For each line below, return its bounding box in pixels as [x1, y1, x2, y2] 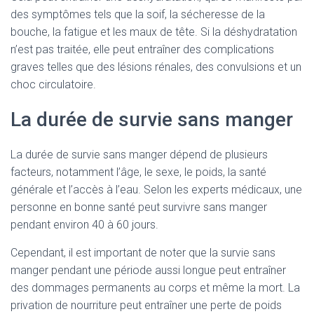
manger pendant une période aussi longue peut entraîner [11, 264, 286, 277]
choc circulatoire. [11, 78, 96, 91]
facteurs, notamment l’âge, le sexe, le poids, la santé [11, 165, 266, 179]
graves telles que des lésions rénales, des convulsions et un [11, 60, 301, 74]
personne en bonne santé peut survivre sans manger [11, 200, 267, 214]
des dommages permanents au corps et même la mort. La [11, 281, 300, 294]
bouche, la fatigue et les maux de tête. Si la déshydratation [11, 25, 297, 39]
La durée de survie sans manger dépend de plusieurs [11, 148, 268, 161]
